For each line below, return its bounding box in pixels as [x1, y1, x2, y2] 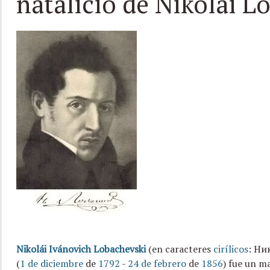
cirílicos [213, 242, 248, 256]
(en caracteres [145, 242, 213, 256]
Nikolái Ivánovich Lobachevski [16, 242, 146, 256]
